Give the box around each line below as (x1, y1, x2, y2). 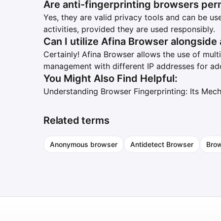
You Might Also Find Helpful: (43, 73, 178, 84)
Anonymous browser (50, 140, 117, 148)
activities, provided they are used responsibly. (43, 24, 215, 34)
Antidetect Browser (130, 140, 193, 148)
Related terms (43, 114, 110, 126)
